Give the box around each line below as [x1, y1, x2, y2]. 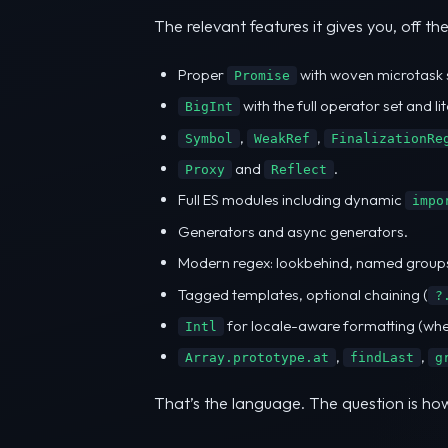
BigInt [185, 99, 233, 115]
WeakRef [254, 130, 310, 146]
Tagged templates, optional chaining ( [178, 284, 428, 304]
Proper [178, 64, 227, 84]
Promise [234, 67, 290, 83]
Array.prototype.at [185, 350, 329, 366]
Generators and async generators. [178, 221, 408, 241]
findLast [350, 350, 414, 366]
